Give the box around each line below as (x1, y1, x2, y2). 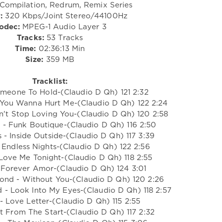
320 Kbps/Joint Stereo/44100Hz (2, 12, 127, 19)
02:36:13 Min (36, 45, 85, 52)
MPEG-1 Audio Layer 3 (20, 23, 107, 30)
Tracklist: (32, 78, 68, 85)
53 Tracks (44, 34, 83, 41)
